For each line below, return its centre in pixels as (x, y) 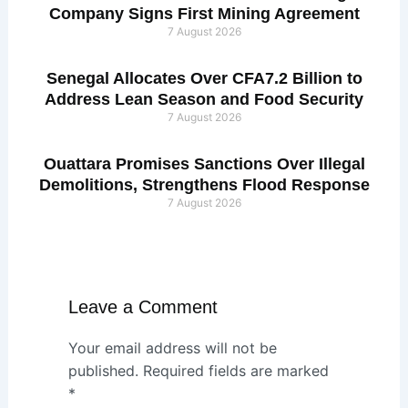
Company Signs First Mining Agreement (204, 14)
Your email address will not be (172, 347)
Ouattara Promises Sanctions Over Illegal (204, 164)
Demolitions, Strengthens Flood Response (204, 185)
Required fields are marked (235, 370)
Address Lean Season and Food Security (204, 100)
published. (103, 370)
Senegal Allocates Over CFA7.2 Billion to (204, 79)
